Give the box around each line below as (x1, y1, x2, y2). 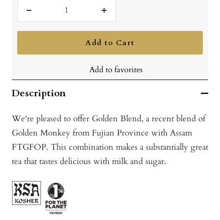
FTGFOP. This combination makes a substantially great (12, 141, 208, 153)
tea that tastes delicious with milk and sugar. (12, 156, 168, 167)
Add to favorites (89, 64, 142, 76)
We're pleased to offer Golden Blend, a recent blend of (12, 113, 205, 125)
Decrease (28, 11, 60, 23)
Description (12, 86, 66, 100)
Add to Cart (85, 38, 135, 48)
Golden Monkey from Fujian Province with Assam (12, 127, 192, 139)
